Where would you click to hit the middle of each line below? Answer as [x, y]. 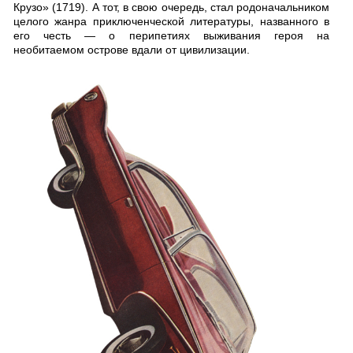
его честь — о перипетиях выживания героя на [171, 35]
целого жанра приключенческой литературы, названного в [171, 21]
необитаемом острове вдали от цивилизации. [132, 50]
